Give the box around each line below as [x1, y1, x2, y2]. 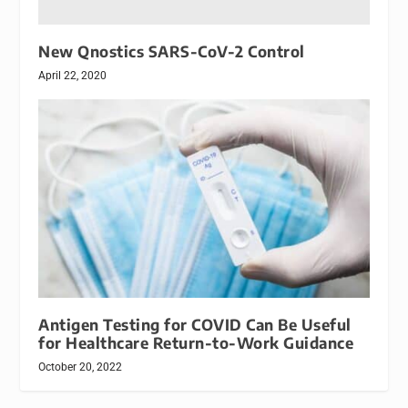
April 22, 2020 [38, 69, 107, 83]
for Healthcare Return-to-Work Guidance [38, 332, 354, 352]
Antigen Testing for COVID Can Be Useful [38, 314, 352, 334]
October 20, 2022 [38, 360, 123, 373]
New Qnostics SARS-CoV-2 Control [38, 42, 305, 62]
